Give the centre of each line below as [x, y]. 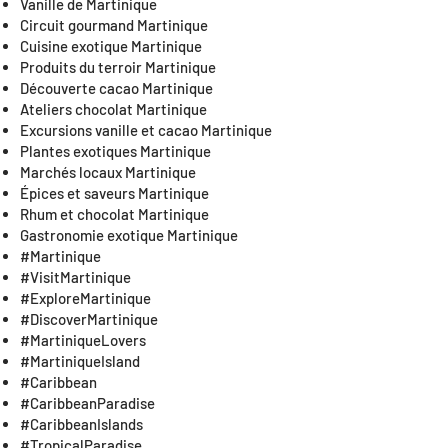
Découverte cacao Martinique [116, 88]
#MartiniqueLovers [83, 340]
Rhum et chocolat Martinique [114, 214]
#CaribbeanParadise [87, 403]
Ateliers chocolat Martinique [113, 109]
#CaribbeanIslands [81, 424]
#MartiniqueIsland [80, 361]
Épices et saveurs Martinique [114, 193]
